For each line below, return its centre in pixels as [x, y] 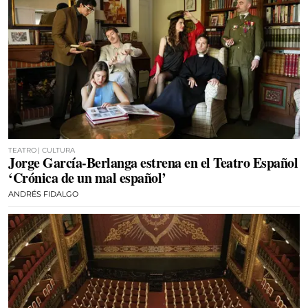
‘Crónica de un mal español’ [87, 177]
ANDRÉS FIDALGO [43, 194]
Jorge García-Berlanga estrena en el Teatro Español [153, 162]
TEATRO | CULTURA [42, 150]
